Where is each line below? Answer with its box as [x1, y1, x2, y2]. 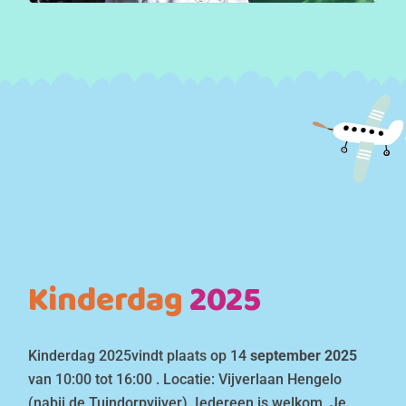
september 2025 [246, 346, 358, 364]
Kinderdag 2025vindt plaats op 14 [28, 346, 247, 364]
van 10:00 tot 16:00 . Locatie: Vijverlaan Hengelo [28, 370, 343, 388]
